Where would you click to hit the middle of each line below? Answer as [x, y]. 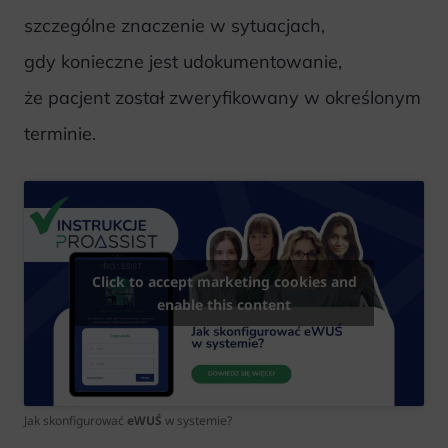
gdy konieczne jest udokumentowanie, [183, 62]
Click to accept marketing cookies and [224, 282]
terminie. [60, 134]
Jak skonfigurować [75, 420]
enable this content [224, 305]
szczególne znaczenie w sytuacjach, [174, 26]
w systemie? [197, 420]
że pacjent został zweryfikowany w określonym [222, 98]
